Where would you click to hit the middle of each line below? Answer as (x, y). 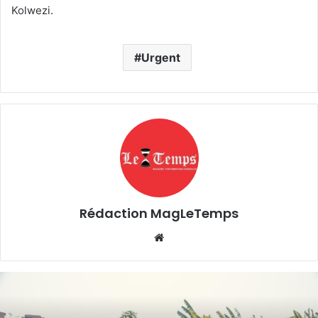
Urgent (161, 57)
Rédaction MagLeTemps (159, 213)
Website (187, 236)
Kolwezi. (32, 10)
